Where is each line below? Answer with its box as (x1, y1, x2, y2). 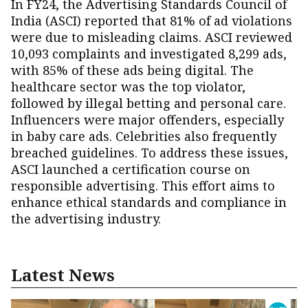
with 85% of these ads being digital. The (11, 62, 254, 78)
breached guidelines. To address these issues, (11, 144, 288, 161)
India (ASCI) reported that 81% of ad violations (11, 12, 292, 29)
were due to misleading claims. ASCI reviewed (11, 29, 292, 45)
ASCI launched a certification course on (11, 161, 250, 177)
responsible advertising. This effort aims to (11, 177, 275, 194)
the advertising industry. (11, 210, 161, 227)
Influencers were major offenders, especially (11, 111, 284, 128)
